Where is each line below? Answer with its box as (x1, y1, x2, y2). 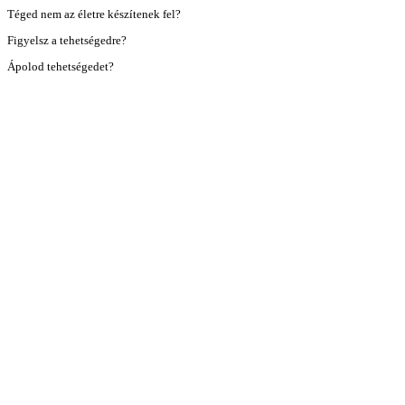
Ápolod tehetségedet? (7, 60, 114, 73)
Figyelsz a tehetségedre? (7, 33, 127, 47)
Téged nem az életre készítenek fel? (7, 7, 181, 21)
